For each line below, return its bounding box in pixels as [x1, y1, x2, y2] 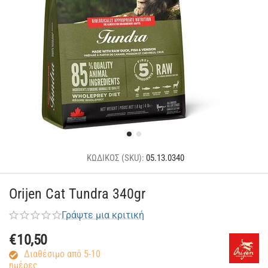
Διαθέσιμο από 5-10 [24, 248, 100, 260]
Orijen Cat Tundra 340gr [9, 185, 145, 203]
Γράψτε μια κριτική [62, 209, 144, 221]
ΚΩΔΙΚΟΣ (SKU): [87, 153, 144, 164]
